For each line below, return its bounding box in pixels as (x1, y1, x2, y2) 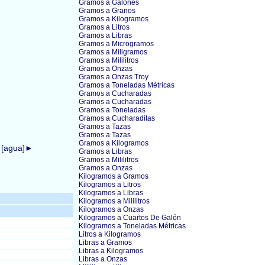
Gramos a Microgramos (79, 40, 154, 48)
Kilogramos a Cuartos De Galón (79, 214, 181, 222)
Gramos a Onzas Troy (79, 73, 148, 81)
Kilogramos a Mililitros (79, 197, 150, 205)
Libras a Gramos (79, 238, 132, 247)
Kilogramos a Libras (79, 189, 143, 197)
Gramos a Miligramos (79, 48, 147, 56)
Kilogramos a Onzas (79, 205, 144, 214)
